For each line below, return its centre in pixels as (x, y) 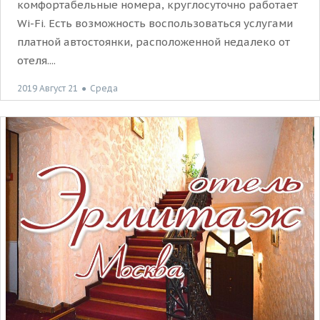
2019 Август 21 (47, 88)
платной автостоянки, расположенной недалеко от (154, 41)
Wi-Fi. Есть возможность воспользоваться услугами (155, 23)
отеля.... (36, 60)
